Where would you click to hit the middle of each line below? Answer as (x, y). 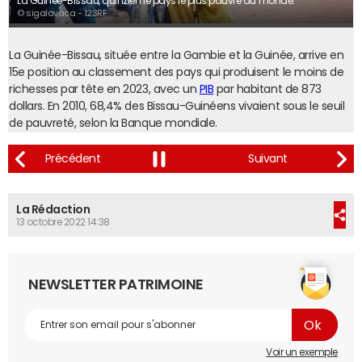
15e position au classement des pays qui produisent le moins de (177, 72)
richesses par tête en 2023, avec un (104, 89)
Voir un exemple (302, 352)
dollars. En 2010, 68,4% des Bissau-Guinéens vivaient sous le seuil (177, 106)
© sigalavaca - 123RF (62, 13)
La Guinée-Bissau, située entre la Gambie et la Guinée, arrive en (177, 55)
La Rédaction (53, 209)
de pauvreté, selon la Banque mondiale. (113, 123)
